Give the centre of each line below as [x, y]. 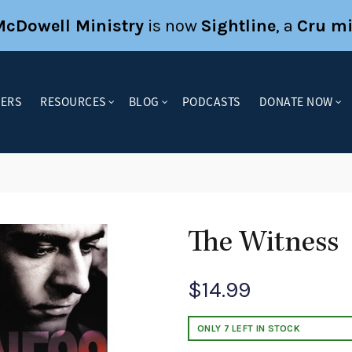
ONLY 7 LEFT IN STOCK [249, 328]
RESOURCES [73, 101]
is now [172, 26]
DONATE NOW [296, 101]
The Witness [263, 244]
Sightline [238, 26]
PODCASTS [211, 101]
